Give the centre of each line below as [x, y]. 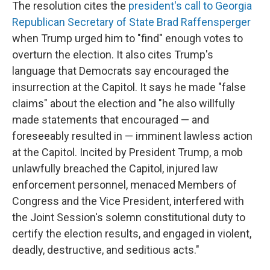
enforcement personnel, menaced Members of [124, 185]
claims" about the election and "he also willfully [124, 103]
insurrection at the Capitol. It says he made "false [129, 87]
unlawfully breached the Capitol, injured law [115, 168]
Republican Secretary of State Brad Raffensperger [131, 22]
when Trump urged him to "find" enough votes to [127, 38]
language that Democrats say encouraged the [121, 71]
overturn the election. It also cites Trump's [113, 55]
